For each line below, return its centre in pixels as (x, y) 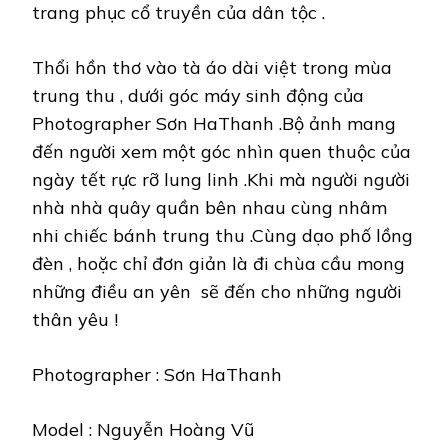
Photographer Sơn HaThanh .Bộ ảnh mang (214, 123)
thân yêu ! (75, 319)
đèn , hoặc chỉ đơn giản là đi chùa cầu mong (218, 263)
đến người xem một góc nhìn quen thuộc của (224, 151)
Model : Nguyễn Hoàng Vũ (143, 429)
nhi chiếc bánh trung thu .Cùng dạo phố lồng (222, 235)
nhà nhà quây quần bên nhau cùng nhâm (209, 207)
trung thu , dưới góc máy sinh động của (198, 95)
